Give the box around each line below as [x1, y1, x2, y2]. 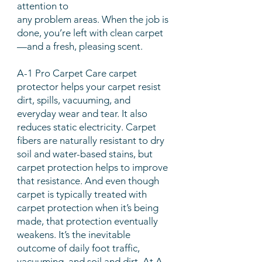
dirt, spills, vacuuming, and [17, 94, 130, 106]
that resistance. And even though [17, 175, 159, 187]
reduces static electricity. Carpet [17, 121, 156, 133]
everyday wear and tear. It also [17, 108, 147, 119]
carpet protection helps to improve [17, 161, 168, 173]
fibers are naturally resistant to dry [17, 135, 164, 146]
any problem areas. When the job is [17, 13, 168, 25]
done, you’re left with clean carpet [17, 27, 163, 39]
